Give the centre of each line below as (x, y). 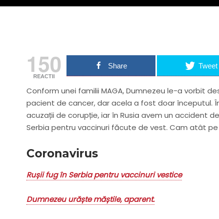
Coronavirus (62, 154)
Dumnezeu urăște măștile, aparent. (90, 199)
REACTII (44, 77)
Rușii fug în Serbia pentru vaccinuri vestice (104, 175)
